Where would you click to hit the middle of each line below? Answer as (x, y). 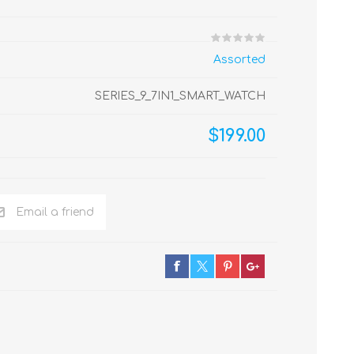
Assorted (239, 60)
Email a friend (55, 212)
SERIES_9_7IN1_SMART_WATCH (180, 96)
